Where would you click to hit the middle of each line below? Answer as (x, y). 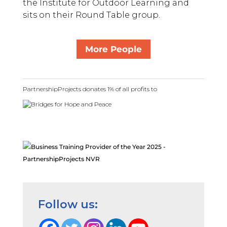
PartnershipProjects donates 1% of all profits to (90, 89)
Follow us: (68, 205)
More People (113, 49)
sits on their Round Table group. (92, 15)
